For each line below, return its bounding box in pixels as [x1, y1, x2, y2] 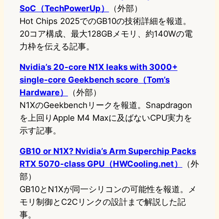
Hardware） [20, 88, 68, 98]
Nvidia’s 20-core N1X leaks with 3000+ [20, 62, 177, 72]
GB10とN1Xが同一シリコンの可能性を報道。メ [20, 184, 197, 195]
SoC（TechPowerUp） [20, 3, 109, 14]
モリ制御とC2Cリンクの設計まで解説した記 [20, 197, 186, 207]
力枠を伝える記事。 [20, 42, 94, 52]
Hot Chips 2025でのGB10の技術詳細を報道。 [20, 16, 191, 26]
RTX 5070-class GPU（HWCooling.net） [20, 159, 182, 169]
